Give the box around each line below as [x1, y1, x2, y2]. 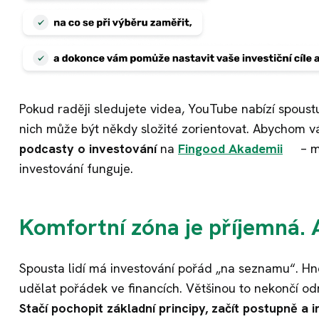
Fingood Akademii [178, 140, 283, 157]
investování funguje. [19, 160, 133, 177]
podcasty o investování [19, 140, 157, 157]
